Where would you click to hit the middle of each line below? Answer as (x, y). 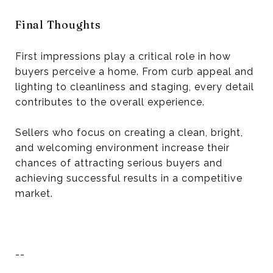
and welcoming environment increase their (122, 147)
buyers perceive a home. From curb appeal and (134, 71)
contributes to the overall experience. (110, 102)
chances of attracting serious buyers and (119, 163)
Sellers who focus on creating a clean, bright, (129, 132)
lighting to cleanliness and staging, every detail (135, 87)
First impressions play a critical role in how (123, 56)
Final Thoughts (58, 24)
